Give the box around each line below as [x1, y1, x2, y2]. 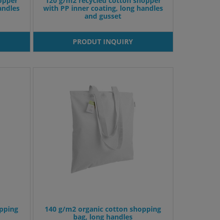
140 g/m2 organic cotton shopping [45, 204, 162, 214]
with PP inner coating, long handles [43, 3, 163, 13]
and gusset [84, 11, 122, 21]
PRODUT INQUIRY [73, 37, 134, 47]
